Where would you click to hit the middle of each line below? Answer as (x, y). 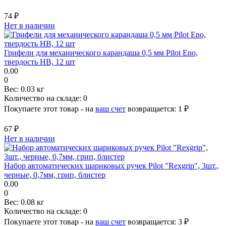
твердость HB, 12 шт (40, 62)
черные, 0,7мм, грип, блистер (55, 175)
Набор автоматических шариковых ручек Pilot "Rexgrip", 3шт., (111, 165)
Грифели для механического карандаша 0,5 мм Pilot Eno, (101, 52)
